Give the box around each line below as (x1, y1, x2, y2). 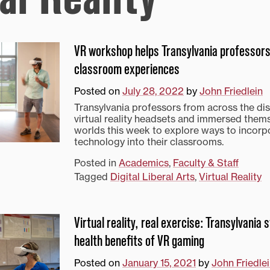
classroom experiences (74, 59, 180, 79)
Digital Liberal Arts (110, 170, 195, 183)
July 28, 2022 (122, 84, 184, 97)
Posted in (74, 156, 119, 169)
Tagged (74, 170, 110, 183)
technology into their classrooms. (74, 135, 224, 148)
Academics (119, 156, 169, 169)
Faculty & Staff (173, 156, 239, 169)
